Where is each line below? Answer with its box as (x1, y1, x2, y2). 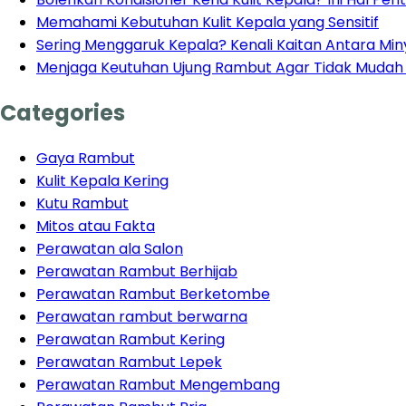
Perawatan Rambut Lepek (36, 351, 222, 372)
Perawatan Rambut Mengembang (36, 373, 280, 395)
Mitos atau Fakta (36, 215, 155, 237)
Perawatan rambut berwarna (36, 305, 247, 327)
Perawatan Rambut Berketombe (36, 283, 270, 304)
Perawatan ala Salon (36, 237, 183, 259)
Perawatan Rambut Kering (36, 328, 225, 350)
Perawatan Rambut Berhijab (36, 260, 237, 282)
